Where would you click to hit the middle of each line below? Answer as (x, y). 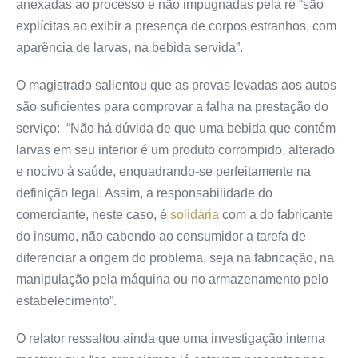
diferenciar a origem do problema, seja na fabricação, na (175, 257)
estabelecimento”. (66, 300)
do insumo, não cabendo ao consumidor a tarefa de (161, 236)
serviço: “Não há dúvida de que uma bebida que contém (176, 128)
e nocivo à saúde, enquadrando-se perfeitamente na (163, 171)
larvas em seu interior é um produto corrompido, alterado (175, 149)
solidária (195, 214)
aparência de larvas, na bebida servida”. (129, 47)
